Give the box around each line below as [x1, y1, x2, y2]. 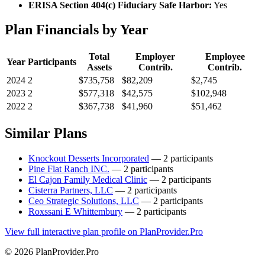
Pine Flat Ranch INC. [28, 164, 109, 174]
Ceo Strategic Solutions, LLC [28, 196, 139, 206]
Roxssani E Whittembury [28, 206, 122, 217]
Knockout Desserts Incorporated [28, 153, 149, 164]
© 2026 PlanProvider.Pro [5, 247, 99, 257]
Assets [86, 62, 112, 73]
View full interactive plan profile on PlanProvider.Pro [5, 227, 203, 237]
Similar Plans [5, 125, 87, 141]
